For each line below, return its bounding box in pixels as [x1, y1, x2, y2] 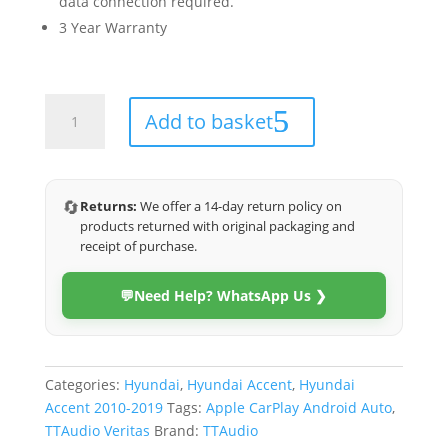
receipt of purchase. [79, 237, 197, 255]
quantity [43, 210, 100, 229]
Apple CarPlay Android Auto [205, 398, 392, 417]
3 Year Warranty [58, 18, 167, 37]
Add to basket [144, 107, 273, 135]
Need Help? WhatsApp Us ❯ [134, 286, 328, 305]
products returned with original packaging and [79, 217, 355, 235]
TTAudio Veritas [44, 421, 150, 440]
